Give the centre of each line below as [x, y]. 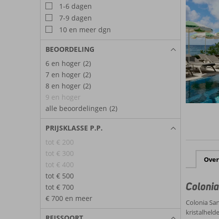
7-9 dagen [75, 18]
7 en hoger [63, 74]
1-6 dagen [75, 6]
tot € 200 [60, 142]
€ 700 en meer [69, 198]
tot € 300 [60, 153]
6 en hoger [63, 63]
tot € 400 [60, 164]
